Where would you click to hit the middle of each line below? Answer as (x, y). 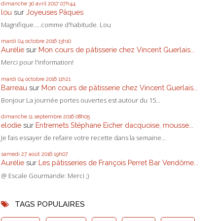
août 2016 (40, 154)
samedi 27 (14, 154)
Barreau (14, 87)
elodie (11, 125)
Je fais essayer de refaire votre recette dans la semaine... (83, 138)
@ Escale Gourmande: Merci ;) (45, 175)
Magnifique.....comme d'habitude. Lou (56, 25)
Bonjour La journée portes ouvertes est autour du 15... (81, 100)
